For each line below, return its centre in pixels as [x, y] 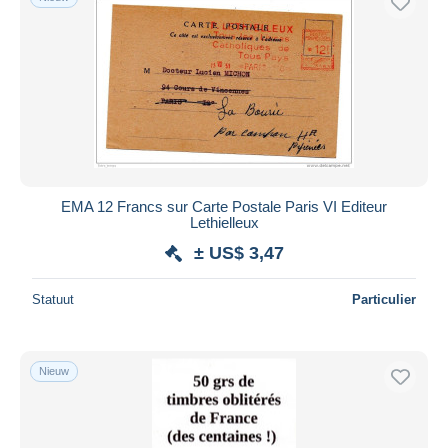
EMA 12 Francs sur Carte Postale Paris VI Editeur [224, 206]
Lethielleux [224, 222]
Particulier [384, 299]
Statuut [53, 299]
